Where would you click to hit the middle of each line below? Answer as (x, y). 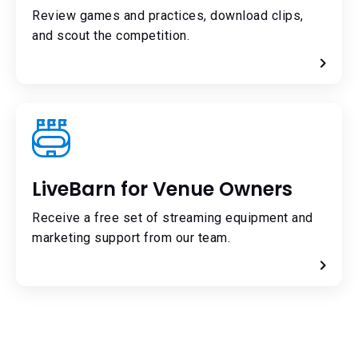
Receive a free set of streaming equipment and (173, 218)
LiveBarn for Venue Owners (162, 189)
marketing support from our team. (131, 238)
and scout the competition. (111, 36)
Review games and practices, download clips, (168, 16)
